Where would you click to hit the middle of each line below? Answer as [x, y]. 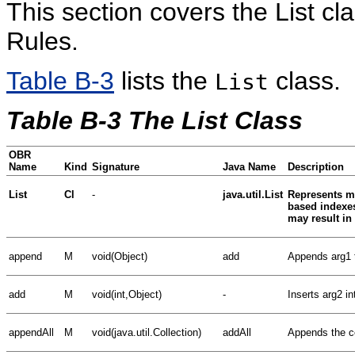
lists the [164, 80]
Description [316, 166]
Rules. [42, 41]
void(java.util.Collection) [147, 332]
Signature [116, 166]
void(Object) [120, 256]
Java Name [249, 166]
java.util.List [253, 194]
